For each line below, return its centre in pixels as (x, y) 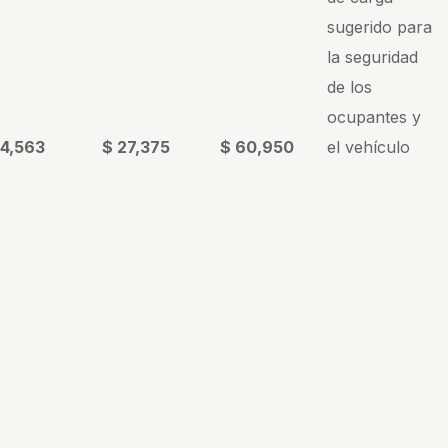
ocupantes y (374, 116)
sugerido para (380, 26)
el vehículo (369, 146)
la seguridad (373, 56)
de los (350, 86)
